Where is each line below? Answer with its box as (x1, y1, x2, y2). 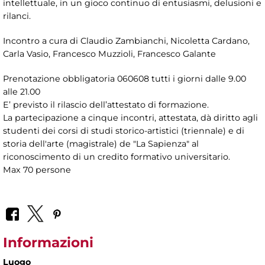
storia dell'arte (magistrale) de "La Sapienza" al (3, 138, 199, 150)
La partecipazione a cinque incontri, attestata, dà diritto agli (3, 112, 258, 124)
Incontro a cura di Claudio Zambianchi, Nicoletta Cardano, (3, 35, 250, 47)
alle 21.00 (3, 86, 40, 98)
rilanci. (3, 11, 31, 22)
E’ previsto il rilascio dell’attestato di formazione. (3, 99, 209, 111)
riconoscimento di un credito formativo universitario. (3, 151, 230, 163)
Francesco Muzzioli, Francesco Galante (53, 49, 216, 60)
